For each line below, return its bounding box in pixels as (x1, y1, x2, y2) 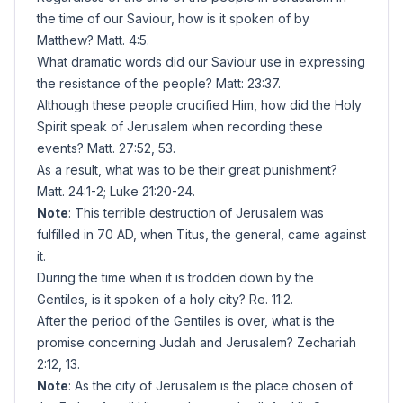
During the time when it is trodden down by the (37, 270, 314, 285)
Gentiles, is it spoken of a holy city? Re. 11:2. (37, 291, 293, 307)
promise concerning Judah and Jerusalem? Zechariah (37, 335, 356, 350)
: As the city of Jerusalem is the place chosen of (68, 378, 353, 393)
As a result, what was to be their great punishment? (37, 162, 337, 177)
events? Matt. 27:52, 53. (37, 140, 175, 156)
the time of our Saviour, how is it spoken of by (37, 11, 309, 26)
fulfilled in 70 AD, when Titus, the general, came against (37, 227, 366, 242)
